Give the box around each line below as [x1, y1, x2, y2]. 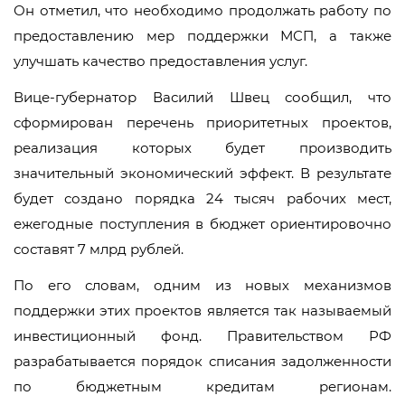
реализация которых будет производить [14, 139, 391, 156]
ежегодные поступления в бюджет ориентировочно [14, 215, 391, 232]
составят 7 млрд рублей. [14, 240, 184, 258]
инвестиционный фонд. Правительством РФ [14, 327, 391, 344]
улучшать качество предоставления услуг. [14, 52, 307, 70]
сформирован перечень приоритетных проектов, [14, 114, 391, 131]
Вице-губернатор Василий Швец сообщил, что [14, 89, 391, 106]
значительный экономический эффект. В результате [14, 165, 391, 182]
